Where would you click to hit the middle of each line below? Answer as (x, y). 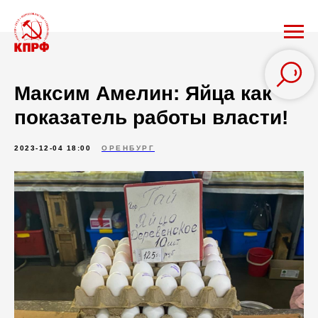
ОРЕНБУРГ (128, 148)
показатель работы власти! (151, 117)
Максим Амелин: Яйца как (143, 93)
